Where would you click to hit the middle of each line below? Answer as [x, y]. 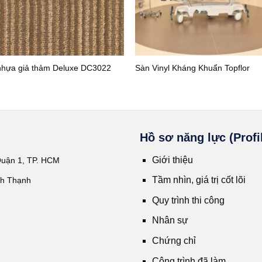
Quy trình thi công [188, 200]
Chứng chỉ [174, 241]
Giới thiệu [172, 160]
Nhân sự [170, 220]
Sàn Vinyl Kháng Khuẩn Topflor [193, 68]
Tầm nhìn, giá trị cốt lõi [199, 180]
